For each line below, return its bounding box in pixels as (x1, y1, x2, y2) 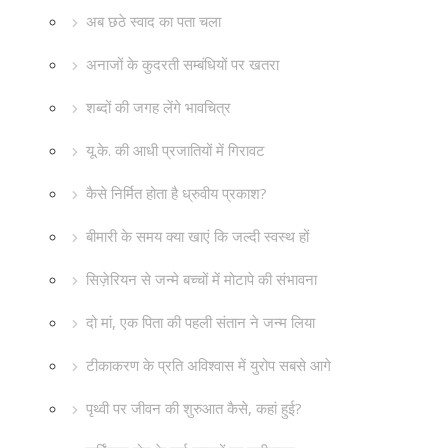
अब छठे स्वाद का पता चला (86, 11, 221, 31)
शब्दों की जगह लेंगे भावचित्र (86, 97, 231, 117)
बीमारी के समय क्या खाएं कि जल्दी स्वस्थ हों (86, 226, 309, 246)
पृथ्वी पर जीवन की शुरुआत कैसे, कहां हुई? (86, 398, 302, 418)
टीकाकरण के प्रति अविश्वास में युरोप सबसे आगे (86, 355, 331, 375)
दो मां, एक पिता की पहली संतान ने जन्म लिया (86, 312, 315, 332)
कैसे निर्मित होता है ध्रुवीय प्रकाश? (86, 183, 267, 203)
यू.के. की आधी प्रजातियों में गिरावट (86, 140, 265, 160)
